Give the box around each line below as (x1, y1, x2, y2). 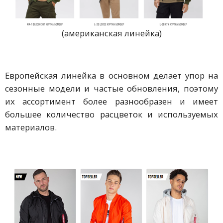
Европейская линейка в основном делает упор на (5, 70, 218, 82)
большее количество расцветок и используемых (5, 109, 218, 120)
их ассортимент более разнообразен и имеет (5, 96, 218, 108)
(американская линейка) (61, 27, 162, 39)
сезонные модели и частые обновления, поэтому (5, 83, 218, 95)
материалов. (5, 121, 57, 133)
